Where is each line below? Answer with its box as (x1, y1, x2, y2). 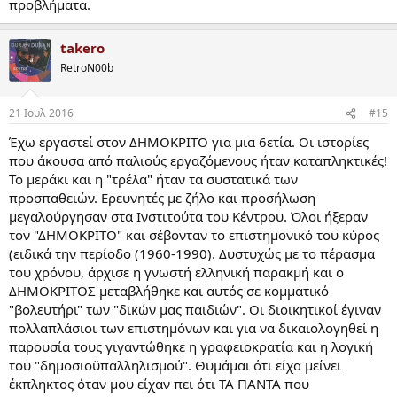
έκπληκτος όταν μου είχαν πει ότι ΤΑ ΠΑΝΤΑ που (9, 375, 309, 393)
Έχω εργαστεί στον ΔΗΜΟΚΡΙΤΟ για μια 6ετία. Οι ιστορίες (9, 133, 369, 152)
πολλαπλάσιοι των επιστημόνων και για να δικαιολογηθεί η (9, 319, 378, 338)
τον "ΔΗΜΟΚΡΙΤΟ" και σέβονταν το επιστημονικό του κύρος (9, 226, 379, 245)
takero (60, 38, 105, 57)
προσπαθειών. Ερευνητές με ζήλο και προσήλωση (9, 189, 315, 207)
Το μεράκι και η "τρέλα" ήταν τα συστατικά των (9, 170, 298, 189)
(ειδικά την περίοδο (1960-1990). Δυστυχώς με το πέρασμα (9, 245, 375, 263)
